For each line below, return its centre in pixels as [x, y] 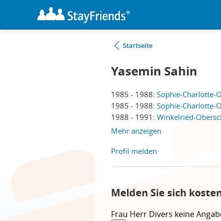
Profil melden [134, 151]
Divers [162, 214]
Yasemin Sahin [154, 71]
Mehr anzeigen [136, 131]
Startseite [138, 45]
